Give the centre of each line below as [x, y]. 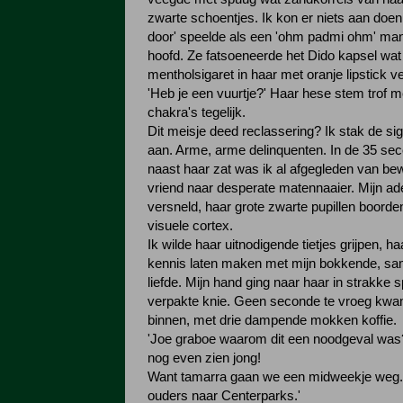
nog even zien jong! [204, 358]
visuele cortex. [190, 226]
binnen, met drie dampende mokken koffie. [272, 320]
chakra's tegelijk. [197, 112]
